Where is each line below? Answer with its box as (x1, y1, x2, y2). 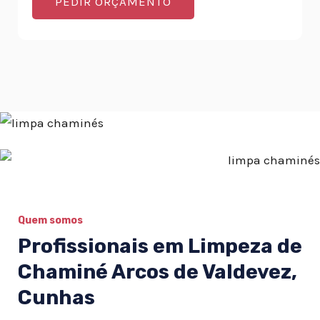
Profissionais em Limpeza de (18, 234, 302, 259)
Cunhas (18, 286, 95, 310)
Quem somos (18, 214, 83, 227)
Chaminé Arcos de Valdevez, (18, 260, 297, 284)
